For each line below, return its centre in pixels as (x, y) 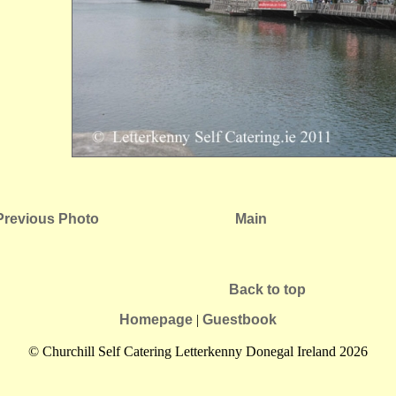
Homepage (156, 320)
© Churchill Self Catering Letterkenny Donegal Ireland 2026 (198, 351)
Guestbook (240, 320)
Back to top (267, 289)
